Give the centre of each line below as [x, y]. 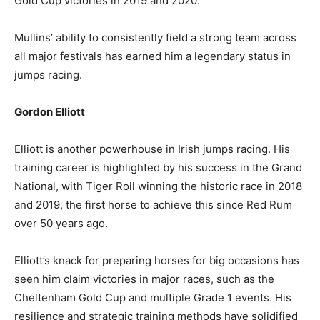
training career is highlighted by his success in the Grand [158, 168]
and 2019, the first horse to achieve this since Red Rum [153, 205]
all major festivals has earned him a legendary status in [152, 56]
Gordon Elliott [50, 112]
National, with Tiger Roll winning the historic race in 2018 [158, 186]
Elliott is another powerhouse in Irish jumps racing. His [152, 149]
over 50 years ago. [61, 224]
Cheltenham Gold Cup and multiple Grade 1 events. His [153, 298]
